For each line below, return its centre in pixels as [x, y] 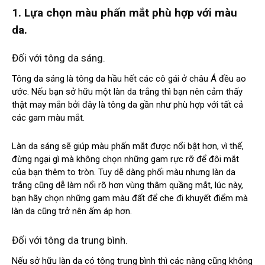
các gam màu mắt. [48, 118]
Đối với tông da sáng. [59, 58]
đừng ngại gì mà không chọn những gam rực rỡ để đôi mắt [125, 159]
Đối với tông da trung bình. [70, 240]
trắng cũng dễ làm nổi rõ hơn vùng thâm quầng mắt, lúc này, [127, 185]
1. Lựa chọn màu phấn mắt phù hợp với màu [125, 13]
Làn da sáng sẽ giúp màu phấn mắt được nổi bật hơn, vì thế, [128, 146]
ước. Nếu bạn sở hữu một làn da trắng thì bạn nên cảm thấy [127, 92]
